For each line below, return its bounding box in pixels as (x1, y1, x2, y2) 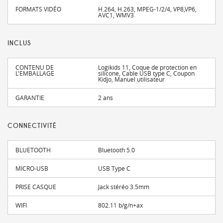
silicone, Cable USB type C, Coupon (98, 69, 195, 77)
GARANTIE (15, 94, 44, 102)
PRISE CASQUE (15, 183, 56, 191)
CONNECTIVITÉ (7, 122, 57, 130)
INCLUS (7, 39, 31, 47)
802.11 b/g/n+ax (98, 201, 143, 209)
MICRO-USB (15, 164, 48, 172)
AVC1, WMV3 (98, 11, 134, 19)
